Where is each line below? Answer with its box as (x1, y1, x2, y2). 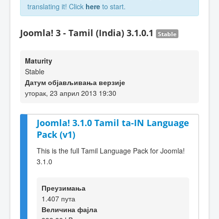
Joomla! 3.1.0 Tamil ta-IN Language (37, 117, 189, 129)
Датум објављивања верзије (25, 77, 125, 87)
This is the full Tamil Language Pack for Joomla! (37, 145, 185, 155)
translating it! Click (27, 1, 86, 11)
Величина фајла (42, 204, 97, 214)
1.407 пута (42, 193, 75, 203)
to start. (100, 1, 126, 11)
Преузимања (42, 182, 86, 193)
